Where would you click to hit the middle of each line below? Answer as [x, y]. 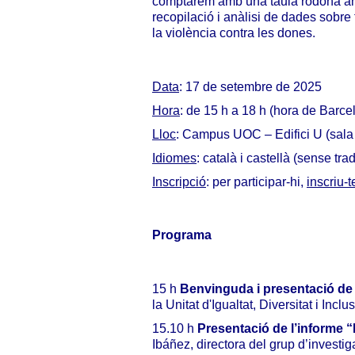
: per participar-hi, [256, 182]
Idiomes [174, 158]
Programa [182, 235]
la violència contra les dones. [234, 33]
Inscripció [179, 182]
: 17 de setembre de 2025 [250, 87]
